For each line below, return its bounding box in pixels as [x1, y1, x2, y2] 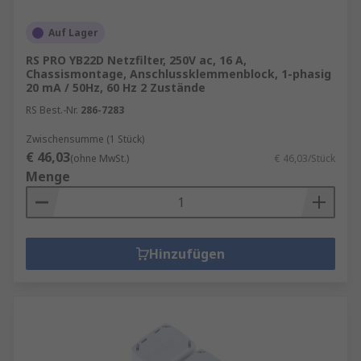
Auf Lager [48, 26, 98, 39]
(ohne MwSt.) [70, 151, 129, 165]
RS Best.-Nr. [26, 103, 78, 117]
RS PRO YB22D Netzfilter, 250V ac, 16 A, [26, 52, 247, 68]
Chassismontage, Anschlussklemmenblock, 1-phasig [26, 66, 331, 81]
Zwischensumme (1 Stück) [26, 132, 144, 146]
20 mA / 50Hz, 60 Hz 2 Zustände [26, 80, 205, 95]
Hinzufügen [149, 245, 225, 263]
